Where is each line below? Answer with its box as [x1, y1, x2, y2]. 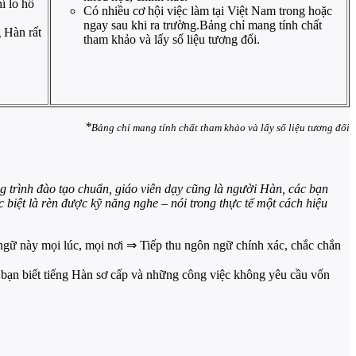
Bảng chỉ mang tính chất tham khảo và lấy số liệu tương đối [91, 122, 350, 134]
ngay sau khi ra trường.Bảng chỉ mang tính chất [83, 18, 322, 33]
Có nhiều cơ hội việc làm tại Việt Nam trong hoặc [83, 4, 332, 18]
